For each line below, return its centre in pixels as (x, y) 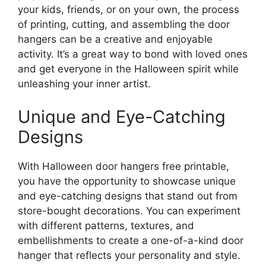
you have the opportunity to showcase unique (127, 181)
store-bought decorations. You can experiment (129, 210)
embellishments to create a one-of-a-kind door (131, 240)
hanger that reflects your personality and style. (129, 255)
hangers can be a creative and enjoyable (115, 39)
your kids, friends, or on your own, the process (129, 9)
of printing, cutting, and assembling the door (124, 24)
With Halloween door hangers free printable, (123, 166)
